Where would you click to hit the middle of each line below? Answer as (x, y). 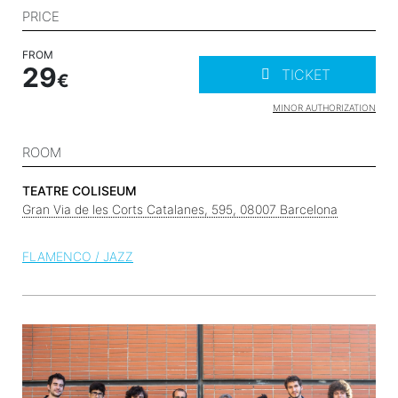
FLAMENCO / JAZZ (78, 256)
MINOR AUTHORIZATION (324, 107)
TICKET (306, 74)
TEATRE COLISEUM (80, 190)
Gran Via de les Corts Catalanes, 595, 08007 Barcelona (180, 209)
